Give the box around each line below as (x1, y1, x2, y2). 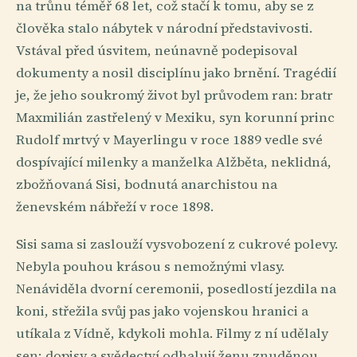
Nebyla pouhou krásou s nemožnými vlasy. (16, 257, 284, 277)
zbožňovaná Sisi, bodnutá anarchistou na (16, 175, 277, 194)
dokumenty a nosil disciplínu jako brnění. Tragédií (16, 64, 336, 83)
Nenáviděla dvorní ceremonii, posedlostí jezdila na (16, 280, 336, 299)
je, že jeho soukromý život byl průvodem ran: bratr (16, 86, 333, 105)
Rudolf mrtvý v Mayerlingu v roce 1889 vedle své (16, 131, 323, 150)
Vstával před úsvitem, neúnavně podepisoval (16, 41, 298, 61)
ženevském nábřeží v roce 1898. (16, 198, 214, 217)
